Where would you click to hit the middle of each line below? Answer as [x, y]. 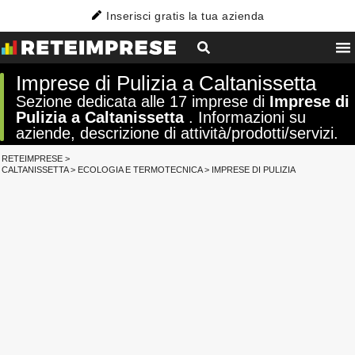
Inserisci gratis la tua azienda [185, 16]
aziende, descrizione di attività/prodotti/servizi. [177, 133]
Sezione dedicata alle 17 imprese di [143, 101]
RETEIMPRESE [32, 158]
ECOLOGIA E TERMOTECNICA [140, 170]
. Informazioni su [245, 117]
